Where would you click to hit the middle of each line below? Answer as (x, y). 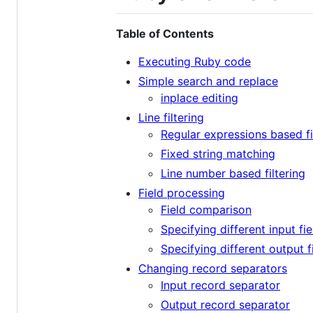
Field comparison (206, 210)
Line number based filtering (233, 174)
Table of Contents (165, 34)
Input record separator (220, 285)
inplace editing (199, 98)
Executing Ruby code (195, 62)
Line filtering (171, 118)
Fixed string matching (218, 154)
